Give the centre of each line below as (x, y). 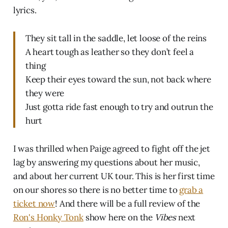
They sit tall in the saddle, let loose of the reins (116, 38)
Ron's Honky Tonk (48, 217)
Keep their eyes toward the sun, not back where (118, 79)
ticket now (34, 203)
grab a (191, 190)
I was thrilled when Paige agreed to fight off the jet (111, 148)
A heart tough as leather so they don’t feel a (110, 52)
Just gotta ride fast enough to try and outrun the (119, 107)
